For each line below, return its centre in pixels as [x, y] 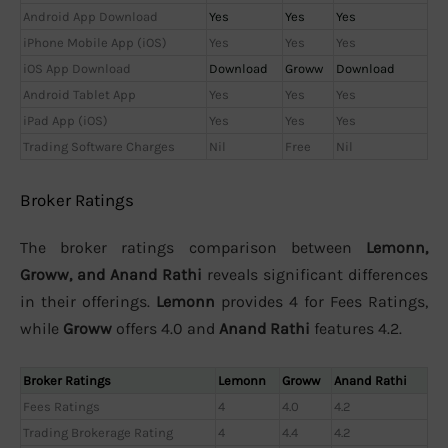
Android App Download [90, 17]
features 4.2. [356, 328]
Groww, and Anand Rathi [111, 274]
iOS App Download [77, 69]
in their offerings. [88, 301]
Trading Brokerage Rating [98, 433]
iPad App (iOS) [65, 121]
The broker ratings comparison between [193, 247]
